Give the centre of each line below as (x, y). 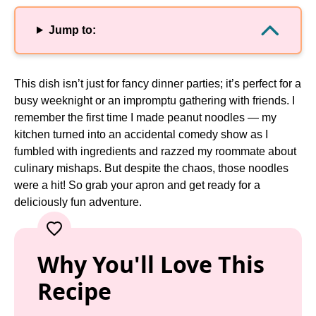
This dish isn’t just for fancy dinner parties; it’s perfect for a (158, 84)
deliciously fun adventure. (78, 202)
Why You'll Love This (151, 264)
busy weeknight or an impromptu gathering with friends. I (154, 101)
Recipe (74, 291)
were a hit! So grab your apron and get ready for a (137, 185)
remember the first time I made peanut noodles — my (145, 117)
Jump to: (72, 30)
